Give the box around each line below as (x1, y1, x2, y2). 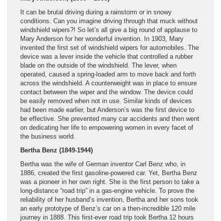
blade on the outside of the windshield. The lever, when (20, 61, 177, 69)
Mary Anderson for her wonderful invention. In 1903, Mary (20, 35, 184, 42)
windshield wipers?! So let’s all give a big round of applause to (20, 26, 197, 34)
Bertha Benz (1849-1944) (20, 146, 93, 154)
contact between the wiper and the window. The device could (20, 88, 193, 96)
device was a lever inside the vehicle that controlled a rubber (20, 52, 193, 60)
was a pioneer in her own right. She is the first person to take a (20, 178, 199, 185)
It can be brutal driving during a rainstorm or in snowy (20, 8, 172, 16)
